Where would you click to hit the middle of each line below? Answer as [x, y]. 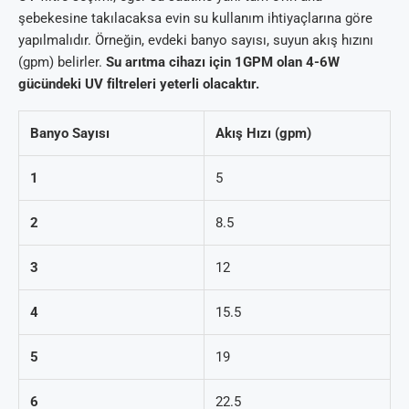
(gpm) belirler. [62, 63]
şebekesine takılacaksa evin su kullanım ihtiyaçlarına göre [195, 19]
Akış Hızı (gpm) [263, 134]
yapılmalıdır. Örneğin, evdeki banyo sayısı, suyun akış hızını [196, 41]
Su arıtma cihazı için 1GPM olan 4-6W [223, 63]
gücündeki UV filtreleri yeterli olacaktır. [139, 84]
